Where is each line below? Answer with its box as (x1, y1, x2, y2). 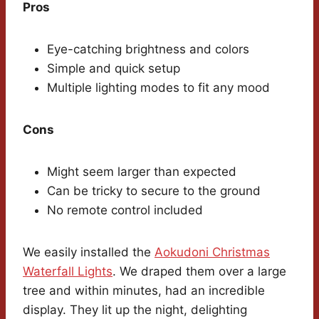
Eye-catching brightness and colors (47, 42, 249, 57)
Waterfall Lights (23, 264, 113, 279)
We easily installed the (23, 245, 155, 260)
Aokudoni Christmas (155, 245, 270, 260)
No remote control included (47, 203, 203, 218)
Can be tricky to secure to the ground (47, 184, 261, 199)
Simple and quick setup (47, 61, 180, 76)
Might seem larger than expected (47, 164, 236, 179)
